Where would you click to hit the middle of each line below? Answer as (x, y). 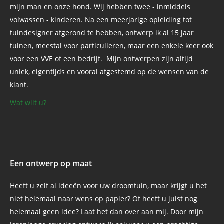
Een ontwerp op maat (51, 163)
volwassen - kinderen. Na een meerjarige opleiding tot (101, 19)
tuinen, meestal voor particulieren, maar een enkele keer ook (112, 45)
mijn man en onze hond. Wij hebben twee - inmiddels (100, 6)
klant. (19, 84)
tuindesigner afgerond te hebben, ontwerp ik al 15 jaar (102, 32)
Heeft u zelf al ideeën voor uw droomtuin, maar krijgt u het (108, 185)
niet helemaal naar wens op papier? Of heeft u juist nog (104, 198)
